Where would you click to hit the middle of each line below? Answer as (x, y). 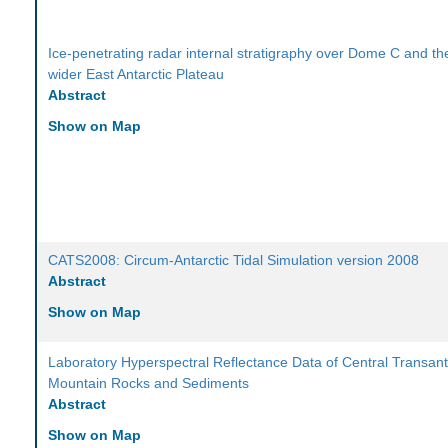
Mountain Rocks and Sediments (149, 383)
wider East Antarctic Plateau (136, 74)
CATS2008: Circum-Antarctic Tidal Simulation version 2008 (234, 260)
